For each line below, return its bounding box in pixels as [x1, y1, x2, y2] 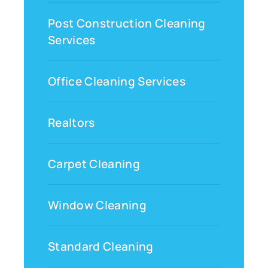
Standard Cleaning [48, 239, 154, 255]
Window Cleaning [48, 197, 147, 214]
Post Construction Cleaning [48, 16, 206, 32]
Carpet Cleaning [48, 156, 141, 172]
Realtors [48, 115, 95, 131]
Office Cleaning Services [48, 74, 186, 90]
